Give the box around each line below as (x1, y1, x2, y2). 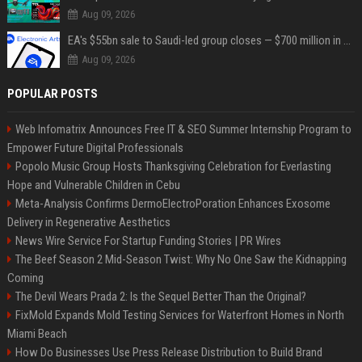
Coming (6, 271, 44, 285)
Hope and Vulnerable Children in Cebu (6, 178, 180, 192)
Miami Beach (6, 326, 67, 341)
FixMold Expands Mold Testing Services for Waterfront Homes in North (15, 308, 344, 322)
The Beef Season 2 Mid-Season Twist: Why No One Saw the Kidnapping (15, 252, 347, 267)
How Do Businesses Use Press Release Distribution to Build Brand (15, 345, 322, 360)
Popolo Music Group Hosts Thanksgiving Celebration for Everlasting (15, 159, 331, 174)
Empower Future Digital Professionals (6, 141, 183, 155)
